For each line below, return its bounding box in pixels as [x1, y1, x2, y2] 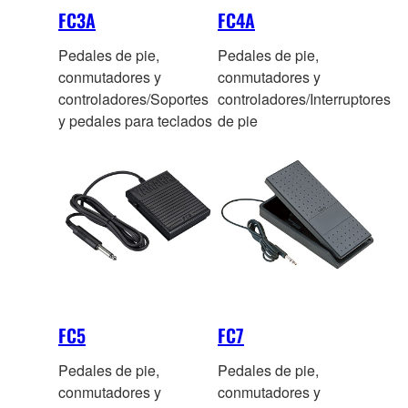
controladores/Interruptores [218, 87, 391, 109]
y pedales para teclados [58, 109, 212, 131]
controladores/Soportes [58, 87, 209, 109]
